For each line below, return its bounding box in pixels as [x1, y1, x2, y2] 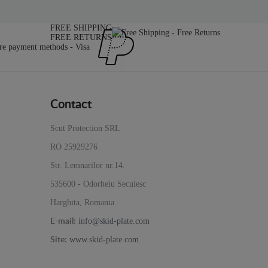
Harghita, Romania [50, 198, 114, 208]
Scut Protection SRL [50, 124, 120, 133]
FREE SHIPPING [50, 23, 112, 33]
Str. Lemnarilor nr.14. [50, 161, 125, 170]
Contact [50, 99, 92, 111]
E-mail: [50, 217, 76, 226]
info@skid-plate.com [78, 217, 150, 226]
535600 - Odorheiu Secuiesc [50, 179, 146, 189]
